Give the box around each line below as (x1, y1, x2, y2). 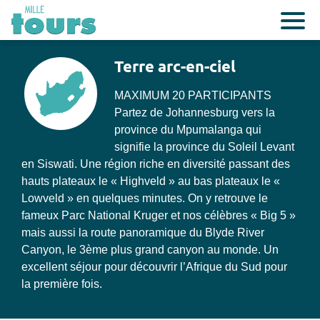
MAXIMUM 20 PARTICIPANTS (114, 89, 271, 101)
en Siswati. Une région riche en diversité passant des (21, 158, 290, 170)
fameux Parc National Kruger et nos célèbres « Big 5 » (21, 209, 296, 221)
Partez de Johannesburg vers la (114, 106, 275, 119)
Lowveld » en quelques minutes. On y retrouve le (21, 192, 268, 204)
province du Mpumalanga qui (114, 124, 261, 136)
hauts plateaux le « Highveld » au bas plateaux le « (21, 175, 280, 187)
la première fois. (21, 278, 102, 290)
